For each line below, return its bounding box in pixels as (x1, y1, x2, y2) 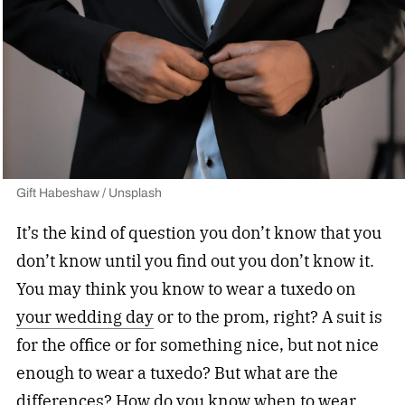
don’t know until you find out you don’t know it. (15, 250, 374, 271)
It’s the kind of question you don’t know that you (15, 221, 381, 243)
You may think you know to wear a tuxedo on (15, 278, 356, 299)
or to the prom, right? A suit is (153, 306, 382, 327)
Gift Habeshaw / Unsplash (15, 183, 162, 202)
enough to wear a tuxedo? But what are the (15, 362, 338, 383)
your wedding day (15, 306, 154, 327)
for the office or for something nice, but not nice (15, 334, 379, 355)
